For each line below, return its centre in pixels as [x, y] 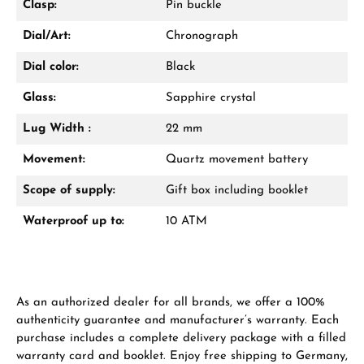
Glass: [39, 98]
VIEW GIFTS [126, 24]
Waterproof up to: [74, 221]
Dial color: [51, 67]
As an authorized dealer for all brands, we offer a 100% [171, 303]
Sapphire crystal [211, 98]
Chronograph [202, 36]
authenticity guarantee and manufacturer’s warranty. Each [178, 321]
